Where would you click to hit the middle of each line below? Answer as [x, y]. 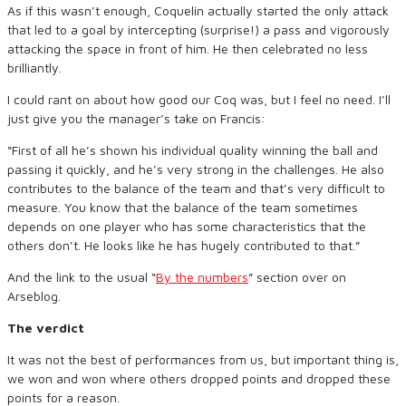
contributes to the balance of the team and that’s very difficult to [196, 188]
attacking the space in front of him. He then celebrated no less [188, 48]
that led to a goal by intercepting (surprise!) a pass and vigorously [198, 29]
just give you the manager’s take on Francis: [136, 118]
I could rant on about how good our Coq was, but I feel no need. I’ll [199, 99]
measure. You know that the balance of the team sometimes [183, 207]
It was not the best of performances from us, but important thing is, [203, 359]
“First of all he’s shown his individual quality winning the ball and [193, 150]
